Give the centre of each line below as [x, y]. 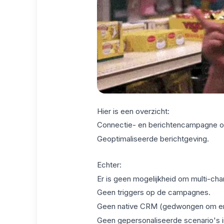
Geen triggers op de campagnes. [153, 192]
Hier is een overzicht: [133, 111]
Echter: [109, 164]
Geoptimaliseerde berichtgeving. [153, 139]
